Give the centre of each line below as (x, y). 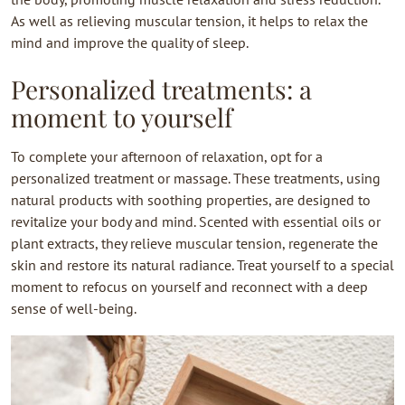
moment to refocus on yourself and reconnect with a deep (189, 287)
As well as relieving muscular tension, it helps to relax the (189, 21)
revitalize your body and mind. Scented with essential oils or (196, 221)
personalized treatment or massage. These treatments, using (196, 178)
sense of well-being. (74, 308)
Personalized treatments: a (161, 89)
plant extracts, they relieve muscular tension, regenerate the (194, 243)
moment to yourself (122, 117)
